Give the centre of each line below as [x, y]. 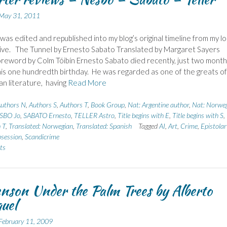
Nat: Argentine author [158, 105]
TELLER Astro [94, 116]
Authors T [73, 105]
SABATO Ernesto [47, 116]
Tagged [148, 126]
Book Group [107, 105]
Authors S [43, 105]
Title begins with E [143, 116]
